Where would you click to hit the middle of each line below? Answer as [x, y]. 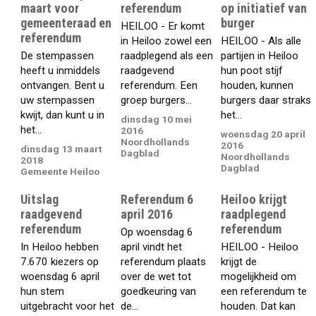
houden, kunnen [257, 86]
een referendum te [264, 292]
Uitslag [40, 199]
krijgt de [239, 262]
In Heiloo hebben [60, 247]
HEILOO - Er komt [163, 26]
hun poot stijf [252, 71]
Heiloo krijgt [254, 199]
